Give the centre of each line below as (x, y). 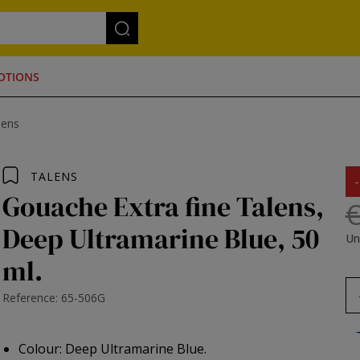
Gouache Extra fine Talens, (164, 207)
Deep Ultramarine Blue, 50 (161, 239)
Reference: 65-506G (54, 298)
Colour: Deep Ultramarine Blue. (113, 349)
